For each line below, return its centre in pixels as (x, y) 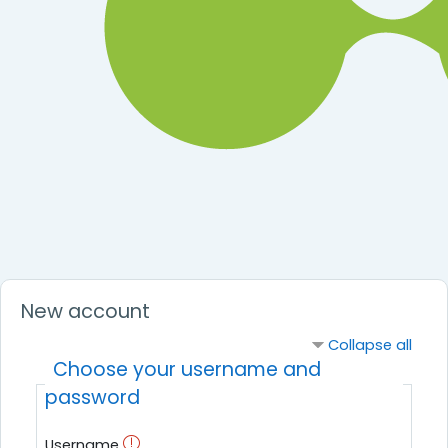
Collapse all (370, 345)
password (92, 397)
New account (85, 311)
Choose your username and (187, 369)
